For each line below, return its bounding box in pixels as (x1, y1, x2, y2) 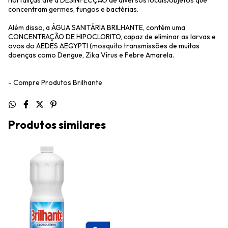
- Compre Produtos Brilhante (8, 78, 102, 87)
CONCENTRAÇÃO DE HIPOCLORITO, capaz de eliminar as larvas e (8, 32, 216, 41)
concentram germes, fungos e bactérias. (8, 5, 138, 14)
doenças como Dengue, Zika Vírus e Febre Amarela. (8, 50, 174, 60)
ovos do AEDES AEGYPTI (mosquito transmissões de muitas (8, 41, 199, 50)
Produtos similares (8, 118, 106, 132)
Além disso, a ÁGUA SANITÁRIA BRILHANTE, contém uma (8, 23, 185, 32)
